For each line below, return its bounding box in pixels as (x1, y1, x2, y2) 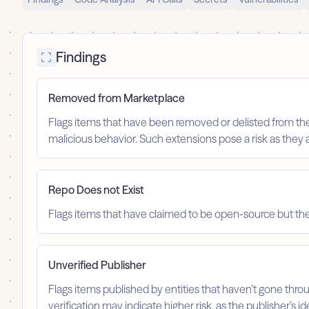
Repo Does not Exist (48, 183, 144, 197)
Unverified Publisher (48, 258, 146, 272)
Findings (56, 48, 106, 66)
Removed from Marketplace (48, 91, 185, 106)
